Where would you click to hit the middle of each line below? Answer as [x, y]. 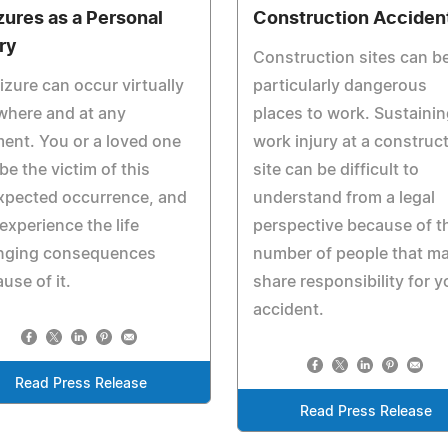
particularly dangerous [339, 86]
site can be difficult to [335, 170]
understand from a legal [343, 198]
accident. [288, 310]
